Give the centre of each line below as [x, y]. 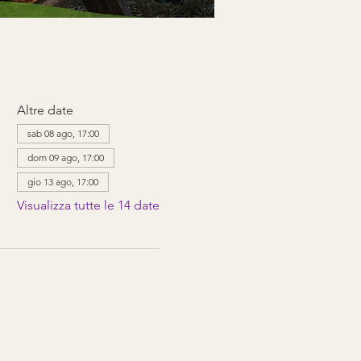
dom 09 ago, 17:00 [65, 157]
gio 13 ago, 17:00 [62, 181]
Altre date [45, 110]
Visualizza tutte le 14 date [88, 205]
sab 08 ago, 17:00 [63, 133]
